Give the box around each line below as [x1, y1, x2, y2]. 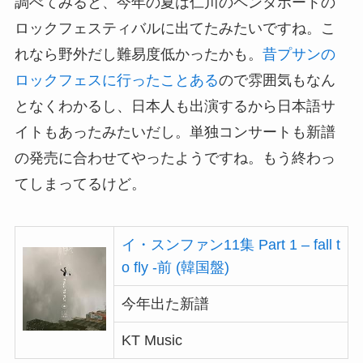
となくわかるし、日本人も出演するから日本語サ [14, 98, 335, 115]
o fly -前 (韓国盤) [121, 258, 229, 275]
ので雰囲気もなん [218, 72, 335, 89]
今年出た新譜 [121, 295, 209, 312]
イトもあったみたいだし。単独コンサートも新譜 [14, 124, 335, 141]
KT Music [121, 331, 182, 348]
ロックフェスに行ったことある [14, 72, 219, 89]
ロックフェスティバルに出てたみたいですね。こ [14, 20, 335, 37]
